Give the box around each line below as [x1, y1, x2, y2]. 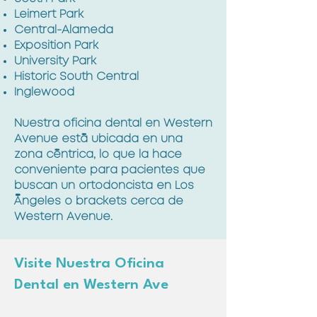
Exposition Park [14, 40, 98, 51]
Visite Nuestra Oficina [14, 257, 164, 271]
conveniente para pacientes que [14, 165, 205, 175]
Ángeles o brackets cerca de [14, 196, 183, 207]
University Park [14, 56, 96, 67]
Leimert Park [14, 9, 83, 20]
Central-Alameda [14, 25, 113, 35]
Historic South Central [14, 71, 139, 82]
